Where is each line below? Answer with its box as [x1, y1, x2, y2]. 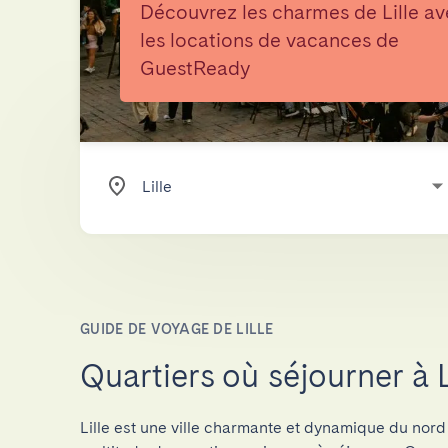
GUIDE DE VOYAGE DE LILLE [80, 321, 274, 337]
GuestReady [140, 56, 250, 80]
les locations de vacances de [140, 28, 399, 52]
